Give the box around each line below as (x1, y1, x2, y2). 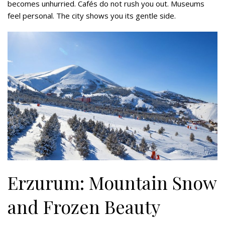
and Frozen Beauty (8, 194, 160, 218)
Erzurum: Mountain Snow (8, 170, 216, 194)
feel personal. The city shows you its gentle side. (8, 11, 176, 21)
